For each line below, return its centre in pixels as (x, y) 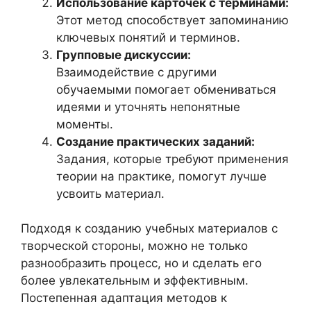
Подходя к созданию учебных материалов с (149, 229)
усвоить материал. (110, 193)
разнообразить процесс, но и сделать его (141, 263)
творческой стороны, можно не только (134, 246)
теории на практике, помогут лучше (161, 176)
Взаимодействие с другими (136, 72)
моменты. (85, 124)
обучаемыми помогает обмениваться (166, 89)
